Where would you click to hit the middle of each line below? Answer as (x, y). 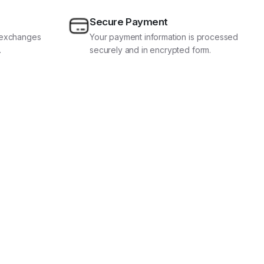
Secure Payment (129, 22)
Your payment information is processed (164, 37)
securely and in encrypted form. (151, 50)
